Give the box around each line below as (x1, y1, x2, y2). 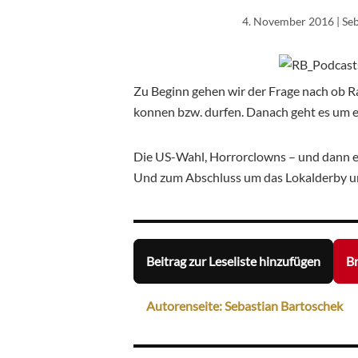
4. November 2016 (242, 14, 335, 28)
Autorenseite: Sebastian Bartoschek (146, 298, 343, 314)
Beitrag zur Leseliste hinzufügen (146, 253, 320, 269)
